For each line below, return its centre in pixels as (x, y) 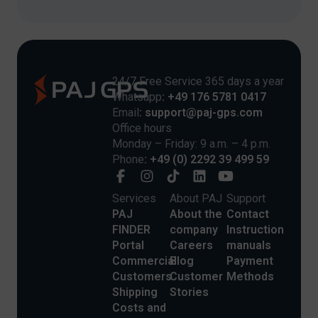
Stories (189, 292)
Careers (191, 246)
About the (196, 214)
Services (134, 199)
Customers (142, 277)
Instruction (256, 230)
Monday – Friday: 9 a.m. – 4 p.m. (191, 144)
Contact (248, 214)
